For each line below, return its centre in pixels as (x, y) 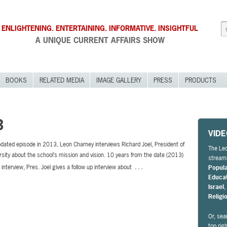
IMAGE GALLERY (119, 80)
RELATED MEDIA (62, 80)
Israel (216, 187)
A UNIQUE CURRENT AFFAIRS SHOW (100, 40)
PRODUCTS (200, 80)
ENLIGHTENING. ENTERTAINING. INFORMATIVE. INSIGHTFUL (100, 28)
